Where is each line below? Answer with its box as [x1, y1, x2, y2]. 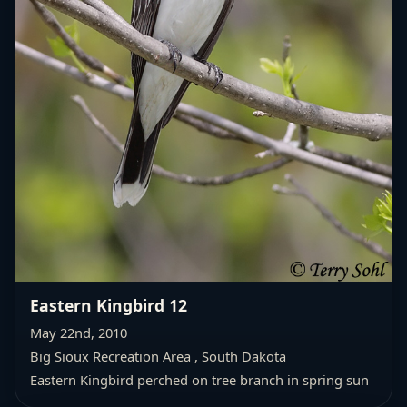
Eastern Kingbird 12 [30, 293, 187, 316]
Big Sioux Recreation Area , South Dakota [30, 346, 286, 365]
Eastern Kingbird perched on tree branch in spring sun [30, 370, 369, 389]
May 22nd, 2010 [30, 323, 127, 342]
